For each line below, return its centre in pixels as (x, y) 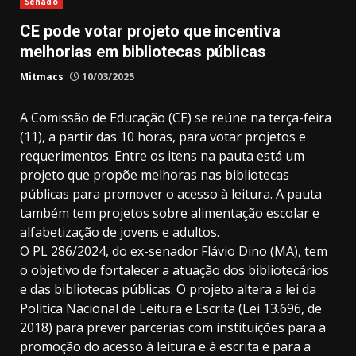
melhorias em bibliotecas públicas (143, 52)
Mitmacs (42, 77)
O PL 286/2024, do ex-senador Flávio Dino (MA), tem (174, 252)
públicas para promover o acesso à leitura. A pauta (171, 194)
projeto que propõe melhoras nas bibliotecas (155, 175)
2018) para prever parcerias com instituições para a (173, 328)
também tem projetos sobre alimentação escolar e (170, 213)
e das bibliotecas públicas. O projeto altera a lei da (168, 290)
